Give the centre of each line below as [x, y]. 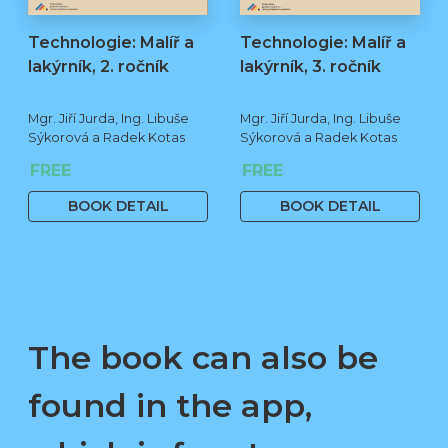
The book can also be [203, 357]
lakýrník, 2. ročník [98, 66]
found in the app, [170, 405]
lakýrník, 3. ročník [310, 66]
